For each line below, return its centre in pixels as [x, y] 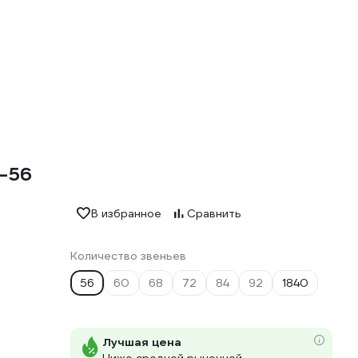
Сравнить [214, 213]
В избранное [126, 213]
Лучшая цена [142, 342]
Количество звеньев [128, 256]
